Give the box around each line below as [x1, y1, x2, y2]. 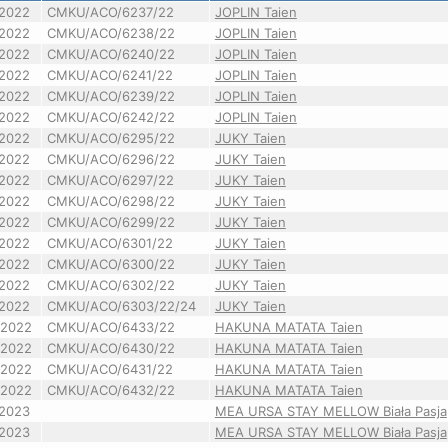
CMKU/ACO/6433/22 [46, 319, 175, 335]
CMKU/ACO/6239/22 [46, 88, 175, 104]
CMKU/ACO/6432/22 [46, 382, 175, 398]
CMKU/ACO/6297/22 [46, 172, 174, 188]
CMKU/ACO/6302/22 [46, 277, 175, 293]
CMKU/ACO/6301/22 [46, 235, 173, 251]
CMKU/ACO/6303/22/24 [46, 298, 196, 314]
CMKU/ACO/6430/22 [46, 340, 175, 356]
